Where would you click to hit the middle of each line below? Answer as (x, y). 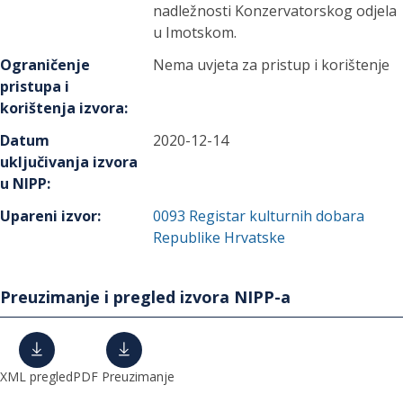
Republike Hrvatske (219, 237)
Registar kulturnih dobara (277, 216)
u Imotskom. (195, 32)
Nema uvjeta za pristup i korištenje (272, 65)
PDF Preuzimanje (124, 376)
